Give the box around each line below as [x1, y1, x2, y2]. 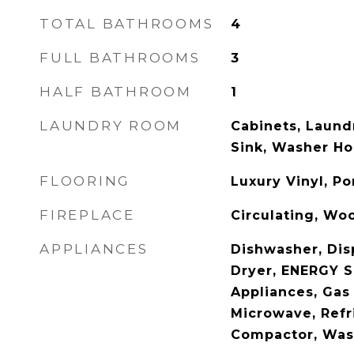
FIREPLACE [40, 207, 135, 223]
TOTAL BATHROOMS [40, 16, 214, 32]
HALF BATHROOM [40, 84, 192, 100]
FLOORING [40, 173, 130, 189]
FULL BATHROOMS [40, 50, 201, 66]
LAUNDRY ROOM [40, 118, 182, 134]
